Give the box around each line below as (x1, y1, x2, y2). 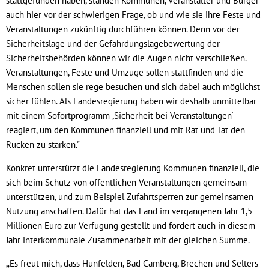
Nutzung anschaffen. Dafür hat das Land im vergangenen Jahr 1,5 (6, 205, 252, 217)
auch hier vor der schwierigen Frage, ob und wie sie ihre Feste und (6, 8, 261, 20)
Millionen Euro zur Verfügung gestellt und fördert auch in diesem (6, 219, 255, 231)
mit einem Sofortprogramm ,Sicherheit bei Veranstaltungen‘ (6, 109, 233, 121)
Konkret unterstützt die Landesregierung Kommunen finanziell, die (6, 162, 259, 174)
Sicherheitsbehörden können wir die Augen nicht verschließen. (6, 52, 246, 64)
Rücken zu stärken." (6, 138, 80, 150)
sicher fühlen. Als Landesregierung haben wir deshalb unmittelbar (6, 95, 256, 107)
